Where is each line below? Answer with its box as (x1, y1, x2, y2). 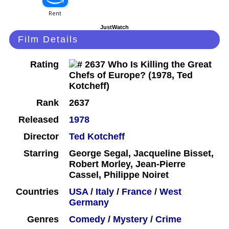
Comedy (69, 214, 105, 225)
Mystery (113, 214, 148, 225)
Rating (30, 59, 59, 70)
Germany (69, 197, 109, 208)
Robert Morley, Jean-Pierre (69, 159, 186, 170)
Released (18, 114, 59, 125)
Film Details (18, 34, 78, 45)
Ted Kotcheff (69, 131, 125, 142)
